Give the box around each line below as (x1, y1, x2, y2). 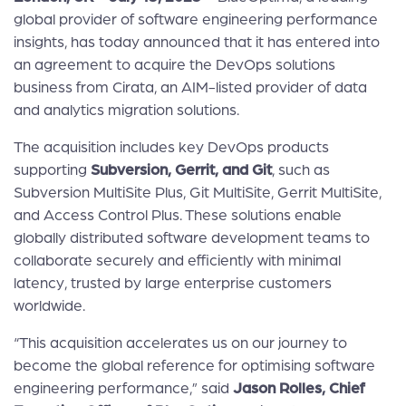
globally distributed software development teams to (14, 229, 370, 246)
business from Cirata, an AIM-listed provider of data (14, 79, 367, 96)
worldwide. (14, 297, 85, 314)
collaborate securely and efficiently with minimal (14, 252, 341, 269)
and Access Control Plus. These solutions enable (14, 207, 342, 224)
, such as (272, 161, 330, 179)
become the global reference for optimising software (14, 357, 375, 374)
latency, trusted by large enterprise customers (14, 275, 332, 292)
